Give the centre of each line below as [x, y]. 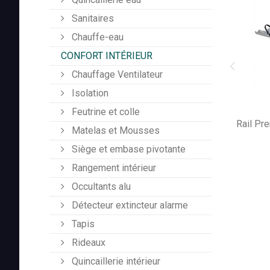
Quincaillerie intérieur [115, 262]
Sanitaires [92, 19]
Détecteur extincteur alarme [129, 206]
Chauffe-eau [96, 37]
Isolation [89, 93]
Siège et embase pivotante [127, 149]
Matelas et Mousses [115, 131]
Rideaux [87, 243]
